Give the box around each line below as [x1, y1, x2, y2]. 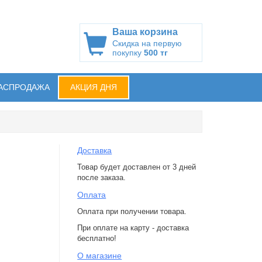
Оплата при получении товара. [77, 207, 187, 216]
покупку [112, 48, 144, 57]
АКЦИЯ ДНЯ [68, 82, 119, 92]
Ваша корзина [112, 27, 178, 37]
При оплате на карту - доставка [77, 223, 189, 232]
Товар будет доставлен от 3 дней [77, 163, 196, 171]
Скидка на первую [112, 39, 182, 48]
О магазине [77, 251, 122, 260]
